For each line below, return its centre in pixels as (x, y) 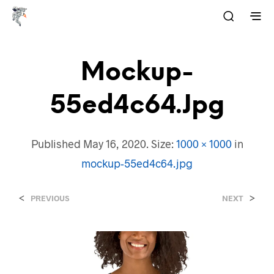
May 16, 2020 (114, 143)
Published (57, 143)
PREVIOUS (50, 198)
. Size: (161, 143)
